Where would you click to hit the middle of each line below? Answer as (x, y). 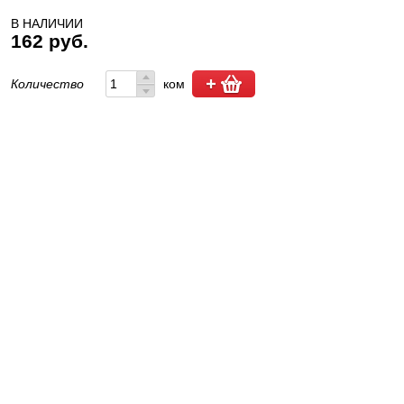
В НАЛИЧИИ (46, 23)
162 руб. (49, 41)
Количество (49, 84)
